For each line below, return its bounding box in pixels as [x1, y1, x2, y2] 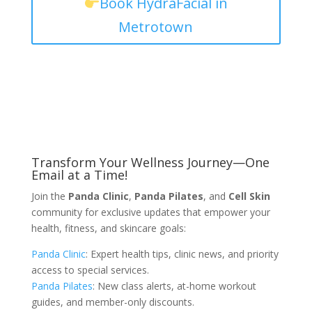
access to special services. [31, 263, 149, 277]
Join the [31, 189, 68, 203]
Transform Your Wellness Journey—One [31, 154, 270, 171]
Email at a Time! [31, 166, 127, 184]
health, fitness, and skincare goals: [31, 221, 186, 235]
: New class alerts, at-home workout [92, 279, 256, 293]
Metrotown [118, 17, 194, 37]
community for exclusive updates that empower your [31, 205, 270, 219]
